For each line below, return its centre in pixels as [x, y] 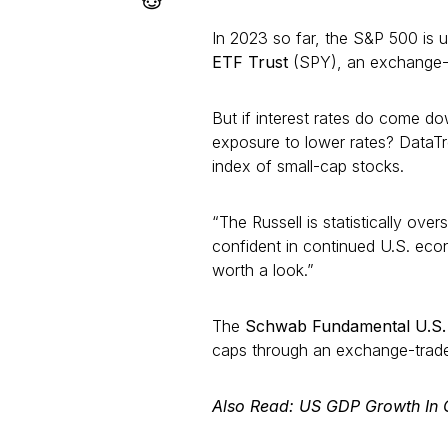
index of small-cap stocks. [308, 166]
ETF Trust [250, 62]
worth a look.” [263, 270]
